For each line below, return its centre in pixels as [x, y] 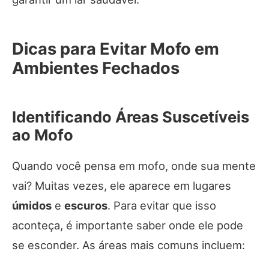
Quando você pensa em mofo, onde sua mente [134, 166]
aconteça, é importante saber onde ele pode [128, 225]
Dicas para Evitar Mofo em [116, 49]
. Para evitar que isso [162, 206]
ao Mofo [43, 135]
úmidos [32, 206]
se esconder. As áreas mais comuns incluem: [128, 245]
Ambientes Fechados [96, 68]
